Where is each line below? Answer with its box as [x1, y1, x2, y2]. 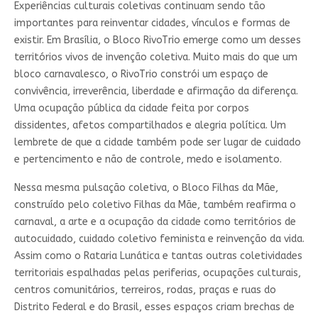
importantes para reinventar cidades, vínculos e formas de [13, 16, 290, 29]
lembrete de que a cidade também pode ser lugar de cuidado [13, 136, 301, 148]
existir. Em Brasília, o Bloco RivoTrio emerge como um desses [13, 33, 301, 46]
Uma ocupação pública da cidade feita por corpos [13, 102, 249, 114]
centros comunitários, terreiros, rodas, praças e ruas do [13, 283, 276, 296]
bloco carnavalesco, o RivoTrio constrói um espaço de [13, 67, 268, 80]
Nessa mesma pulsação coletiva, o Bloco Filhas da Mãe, [13, 181, 278, 194]
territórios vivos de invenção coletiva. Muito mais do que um [13, 50, 297, 63]
